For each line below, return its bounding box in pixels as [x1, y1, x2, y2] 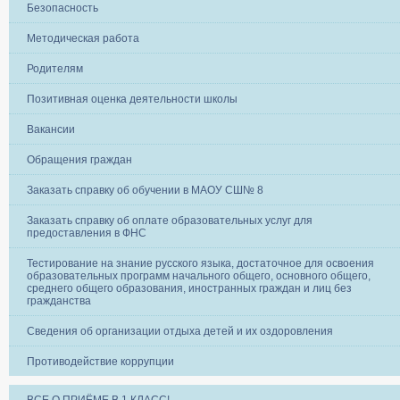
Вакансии [27, 122, 75, 136]
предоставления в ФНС [27, 226, 146, 239]
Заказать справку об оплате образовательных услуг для [27, 213, 312, 227]
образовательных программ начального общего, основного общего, [27, 269, 371, 282]
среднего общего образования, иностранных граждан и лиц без [27, 281, 352, 295]
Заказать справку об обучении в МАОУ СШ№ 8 [27, 183, 263, 196]
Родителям [27, 62, 83, 75]
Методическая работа [27, 31, 139, 45]
